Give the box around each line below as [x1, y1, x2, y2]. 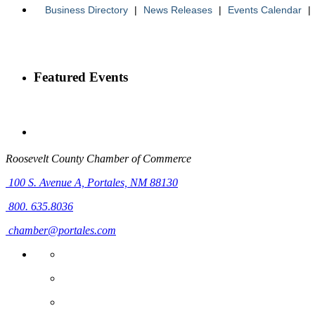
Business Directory [44, 4, 128, 16]
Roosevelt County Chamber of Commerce [6, 152, 191, 165]
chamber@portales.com [6, 224, 116, 236]
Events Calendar [227, 4, 302, 16]
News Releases [143, 4, 212, 16]
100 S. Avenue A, [8, 176, 87, 188]
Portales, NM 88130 [87, 176, 178, 188]
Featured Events [34, 69, 128, 84]
